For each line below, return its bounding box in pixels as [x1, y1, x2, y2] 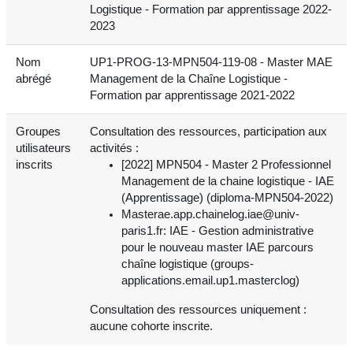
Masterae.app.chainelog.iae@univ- [121, 207, 299, 221]
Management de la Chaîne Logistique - [90, 72, 288, 85]
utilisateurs [16, 141, 71, 154]
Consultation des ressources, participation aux [90, 124, 327, 138]
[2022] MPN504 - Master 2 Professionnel [121, 158, 331, 171]
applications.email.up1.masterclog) [121, 273, 299, 287]
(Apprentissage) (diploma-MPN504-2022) [121, 191, 333, 204]
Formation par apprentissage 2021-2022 [90, 88, 295, 102]
